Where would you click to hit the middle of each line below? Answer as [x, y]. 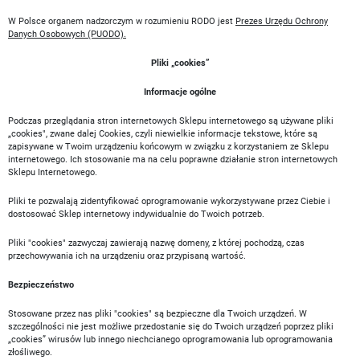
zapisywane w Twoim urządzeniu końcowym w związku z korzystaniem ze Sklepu [168, 147]
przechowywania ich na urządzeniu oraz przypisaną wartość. [127, 256]
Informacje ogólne [180, 92]
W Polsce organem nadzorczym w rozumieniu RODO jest [122, 21]
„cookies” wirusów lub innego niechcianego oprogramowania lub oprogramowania [170, 340]
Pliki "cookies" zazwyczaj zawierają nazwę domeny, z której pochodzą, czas [156, 243]
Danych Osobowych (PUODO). [67, 34]
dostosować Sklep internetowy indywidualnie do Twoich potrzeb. [136, 214]
